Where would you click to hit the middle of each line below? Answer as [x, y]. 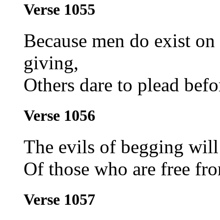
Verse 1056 [59, 115]
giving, [51, 62]
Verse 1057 [59, 200]
